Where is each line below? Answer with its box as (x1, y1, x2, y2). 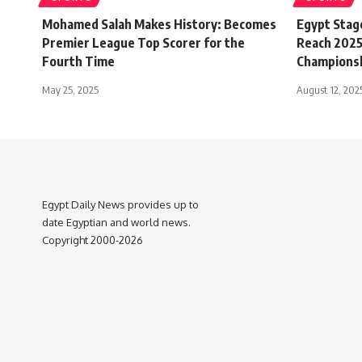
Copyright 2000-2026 (42, 233, 143, 246)
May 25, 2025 (42, 82, 99, 96)
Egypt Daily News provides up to (42, 197, 199, 211)
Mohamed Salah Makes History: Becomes (42, 15, 276, 32)
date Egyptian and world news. (42, 215, 191, 229)
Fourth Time (42, 53, 115, 69)
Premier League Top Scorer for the (42, 34, 245, 51)
